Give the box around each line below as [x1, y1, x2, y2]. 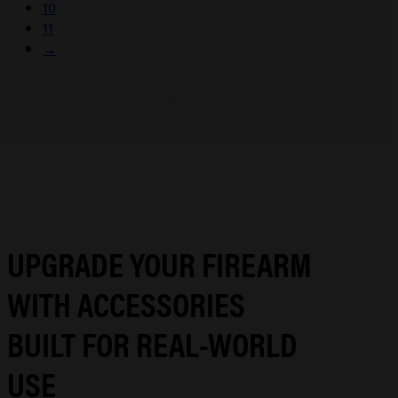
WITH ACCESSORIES [7, 278, 245, 327]
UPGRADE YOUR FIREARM [7, 238, 312, 287]
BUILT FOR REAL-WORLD [7, 318, 298, 367]
